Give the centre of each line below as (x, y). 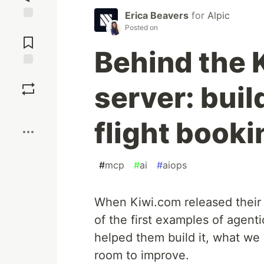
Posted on (141, 27)
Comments (28, 38)
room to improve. (142, 255)
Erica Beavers (157, 15)
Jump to (28, 28)
